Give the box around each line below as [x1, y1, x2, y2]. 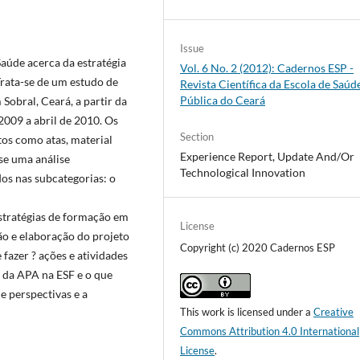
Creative [313, 305, 354, 319]
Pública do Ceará [180, 92, 266, 107]
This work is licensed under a [180, 305, 314, 319]
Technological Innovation [180, 166, 306, 179]
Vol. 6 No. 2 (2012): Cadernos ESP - [180, 60, 354, 75]
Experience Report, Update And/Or [180, 149, 355, 163]
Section [180, 130, 215, 143]
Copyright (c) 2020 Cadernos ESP [180, 241, 336, 255]
